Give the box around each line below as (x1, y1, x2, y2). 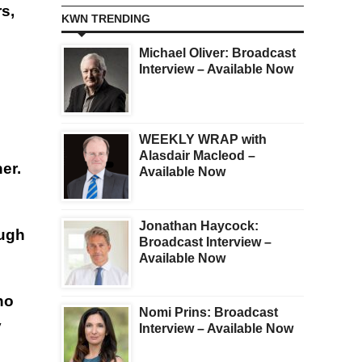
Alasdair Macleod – (139, 149, 255, 163)
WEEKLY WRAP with (139, 133, 267, 147)
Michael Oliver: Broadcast (139, 46, 296, 61)
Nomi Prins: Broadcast (139, 305, 278, 320)
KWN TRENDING (61, 12, 150, 26)
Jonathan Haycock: (139, 219, 259, 234)
